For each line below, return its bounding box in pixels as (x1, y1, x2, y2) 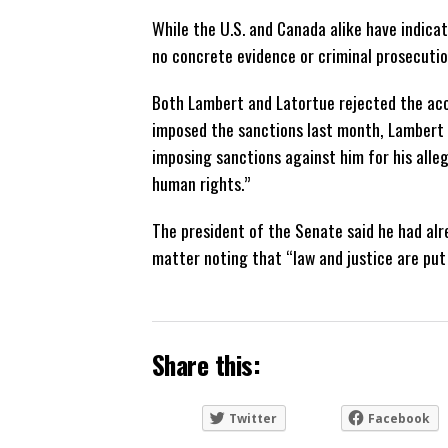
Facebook (368, 410, 430, 428)
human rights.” (152, 169, 250, 196)
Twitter (229, 410, 277, 428)
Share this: (152, 345, 261, 384)
